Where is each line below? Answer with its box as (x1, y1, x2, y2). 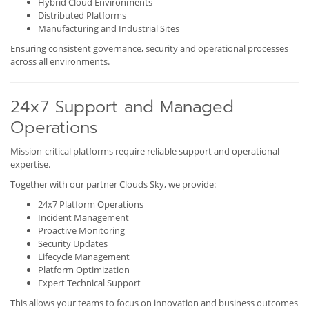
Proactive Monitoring (38, 223, 125, 237)
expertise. (10, 157, 50, 170)
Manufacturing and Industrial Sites (38, 21, 179, 34)
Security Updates (38, 237, 108, 250)
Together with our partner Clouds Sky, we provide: (10, 177, 216, 190)
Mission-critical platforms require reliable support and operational (10, 144, 279, 157)
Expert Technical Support (38, 276, 141, 289)
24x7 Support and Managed (10, 94, 234, 119)
